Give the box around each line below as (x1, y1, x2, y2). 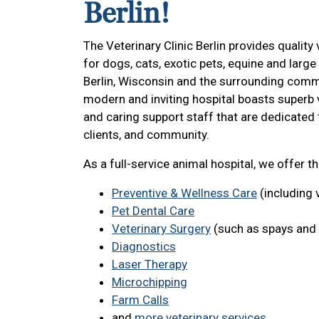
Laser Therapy (112, 257, 187, 272)
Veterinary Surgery (112, 221, 211, 236)
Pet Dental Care (112, 204, 194, 219)
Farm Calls (112, 293, 169, 308)
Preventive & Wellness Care (112, 186, 257, 201)
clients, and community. (83, 127, 209, 142)
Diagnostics (112, 239, 176, 254)
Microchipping (112, 275, 187, 290)
